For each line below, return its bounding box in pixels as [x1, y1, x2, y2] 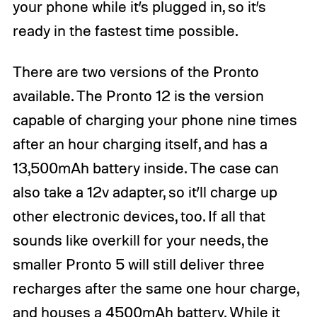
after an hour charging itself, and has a [12, 134, 267, 153]
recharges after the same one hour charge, [12, 278, 299, 297]
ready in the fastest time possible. [12, 21, 238, 40]
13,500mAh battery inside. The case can [12, 158, 279, 177]
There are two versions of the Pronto [12, 62, 259, 81]
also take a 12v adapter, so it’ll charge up [12, 182, 277, 201]
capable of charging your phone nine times [12, 110, 297, 129]
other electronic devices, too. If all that [12, 206, 265, 225]
